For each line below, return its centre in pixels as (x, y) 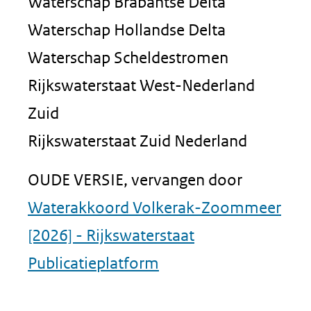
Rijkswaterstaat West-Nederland (141, 85)
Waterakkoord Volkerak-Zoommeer (154, 207)
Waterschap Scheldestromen (128, 57)
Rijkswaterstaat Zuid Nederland (137, 141)
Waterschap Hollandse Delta (127, 30)
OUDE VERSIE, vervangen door (135, 179)
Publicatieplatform (93, 263)
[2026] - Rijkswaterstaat (111, 235)
